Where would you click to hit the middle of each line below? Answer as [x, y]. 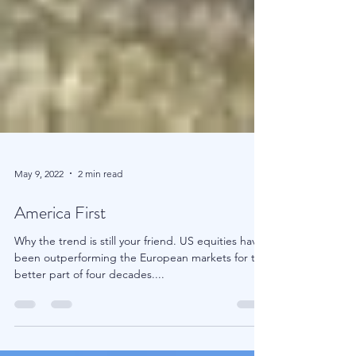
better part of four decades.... [89, 306]
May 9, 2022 [39, 205]
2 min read [100, 205]
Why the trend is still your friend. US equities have [139, 273]
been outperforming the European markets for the [141, 289]
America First [60, 244]
